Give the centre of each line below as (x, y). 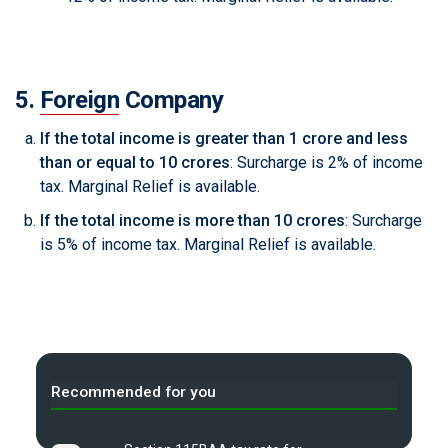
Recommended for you (133, 391)
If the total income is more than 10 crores (192, 221)
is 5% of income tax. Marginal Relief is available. (208, 245)
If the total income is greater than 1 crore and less (224, 139)
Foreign (79, 100)
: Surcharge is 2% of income (326, 163)
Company (171, 100)
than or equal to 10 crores (135, 163)
